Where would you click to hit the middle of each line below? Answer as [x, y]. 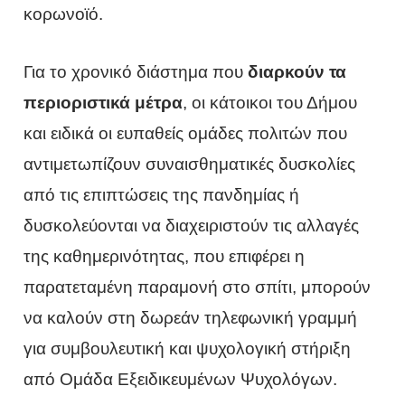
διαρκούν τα [297, 72]
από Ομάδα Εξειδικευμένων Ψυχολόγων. [181, 380]
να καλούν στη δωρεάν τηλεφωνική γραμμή [191, 318]
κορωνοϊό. [64, 14]
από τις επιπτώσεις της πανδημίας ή [162, 195]
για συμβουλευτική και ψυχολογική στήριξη [188, 349]
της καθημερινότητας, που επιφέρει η [165, 257]
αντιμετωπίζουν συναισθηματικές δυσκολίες [190, 165]
